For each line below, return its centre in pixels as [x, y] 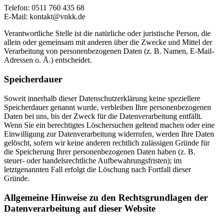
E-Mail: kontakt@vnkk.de [45, 17]
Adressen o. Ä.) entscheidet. [48, 60]
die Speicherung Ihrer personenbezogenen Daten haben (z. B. [100, 151]
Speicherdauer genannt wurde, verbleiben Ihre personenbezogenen [108, 107]
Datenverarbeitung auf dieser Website [80, 208]
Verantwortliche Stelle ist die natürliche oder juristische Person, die [107, 34]
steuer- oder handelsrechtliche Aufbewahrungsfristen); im [93, 160]
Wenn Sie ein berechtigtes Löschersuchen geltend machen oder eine [109, 125]
